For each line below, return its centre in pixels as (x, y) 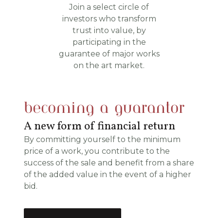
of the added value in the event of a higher (108, 175)
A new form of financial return (100, 127)
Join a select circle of (109, 7)
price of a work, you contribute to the (97, 151)
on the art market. (109, 66)
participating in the (109, 42)
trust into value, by (109, 31)
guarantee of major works (109, 54)
